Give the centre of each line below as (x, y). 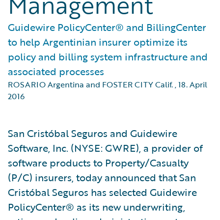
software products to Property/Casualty (98, 163)
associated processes (56, 71)
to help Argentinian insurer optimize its (98, 42)
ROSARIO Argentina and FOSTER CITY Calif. (90, 84)
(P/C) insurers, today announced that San (102, 177)
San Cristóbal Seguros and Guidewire (93, 133)
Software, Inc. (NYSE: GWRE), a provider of (105, 148)
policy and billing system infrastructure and (108, 56)
